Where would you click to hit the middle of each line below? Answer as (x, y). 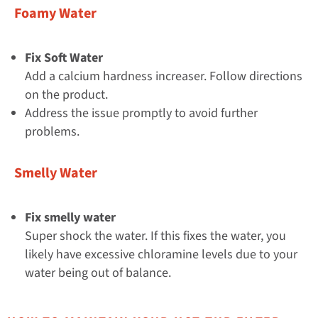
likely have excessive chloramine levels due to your (161, 255)
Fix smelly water (70, 218)
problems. (52, 132)
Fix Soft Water (64, 58)
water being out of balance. (98, 273)
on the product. (66, 95)
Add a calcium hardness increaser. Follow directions (164, 77)
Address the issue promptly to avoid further (141, 114)
